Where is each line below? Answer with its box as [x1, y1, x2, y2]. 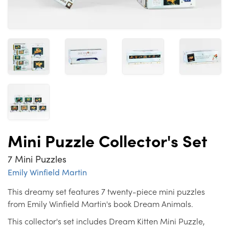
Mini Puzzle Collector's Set [8, 128, 208, 152]
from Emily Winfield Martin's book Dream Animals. [8, 197, 195, 210]
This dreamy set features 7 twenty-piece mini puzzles [8, 185, 205, 197]
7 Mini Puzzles [8, 152, 66, 165]
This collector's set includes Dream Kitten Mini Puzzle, [8, 215, 205, 227]
